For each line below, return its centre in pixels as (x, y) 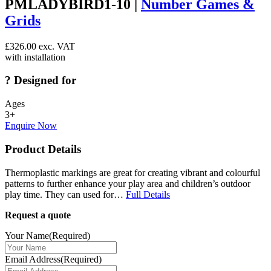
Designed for (44, 80)
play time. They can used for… (65, 194)
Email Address (33, 259)
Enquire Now (31, 126)
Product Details (43, 149)
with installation (35, 57)
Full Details (148, 194)
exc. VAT (56, 46)
